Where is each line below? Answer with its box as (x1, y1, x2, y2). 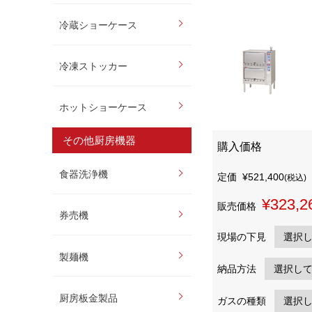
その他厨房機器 (62, 134, 136, 146)
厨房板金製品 (59, 292, 118, 304)
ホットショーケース (59, 102, 148, 114)
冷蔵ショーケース (59, 19, 138, 31)
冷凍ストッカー (59, 61, 128, 72)
